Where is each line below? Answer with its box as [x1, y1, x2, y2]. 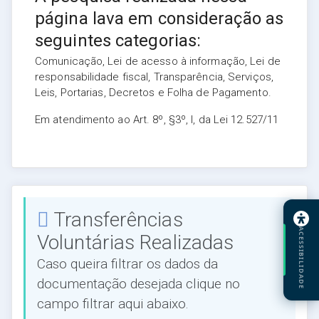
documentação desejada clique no [37, 276, 240, 292]
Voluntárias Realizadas [37, 231, 234, 254]
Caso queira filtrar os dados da [37, 256, 218, 272]
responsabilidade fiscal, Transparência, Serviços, [35, 70, 273, 83]
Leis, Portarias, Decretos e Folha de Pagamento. [35, 86, 271, 99]
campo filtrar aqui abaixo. [37, 296, 189, 312]
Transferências [49, 208, 183, 231]
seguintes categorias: [35, 31, 202, 51]
